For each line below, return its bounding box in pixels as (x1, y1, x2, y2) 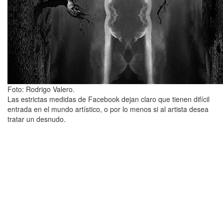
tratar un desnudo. (7, 114, 66, 124)
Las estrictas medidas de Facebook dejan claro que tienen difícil (7, 94, 210, 104)
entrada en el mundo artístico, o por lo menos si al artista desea (7, 104, 209, 114)
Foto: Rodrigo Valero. (7, 84, 75, 94)
